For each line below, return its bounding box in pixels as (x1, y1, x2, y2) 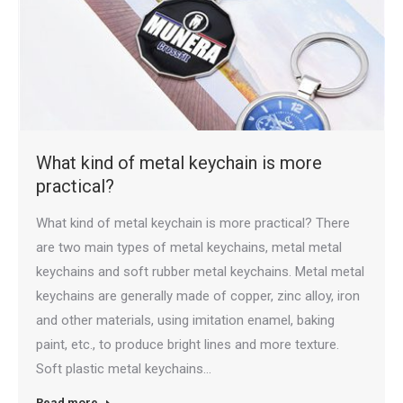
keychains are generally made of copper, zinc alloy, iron (36, 287, 360, 304)
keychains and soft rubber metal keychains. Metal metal (36, 263, 364, 280)
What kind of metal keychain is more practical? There (36, 214, 350, 231)
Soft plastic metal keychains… (36, 360, 211, 377)
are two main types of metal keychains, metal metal (36, 238, 342, 255)
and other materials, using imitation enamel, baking (36, 311, 335, 328)
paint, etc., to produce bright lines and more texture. (36, 336, 339, 353)
